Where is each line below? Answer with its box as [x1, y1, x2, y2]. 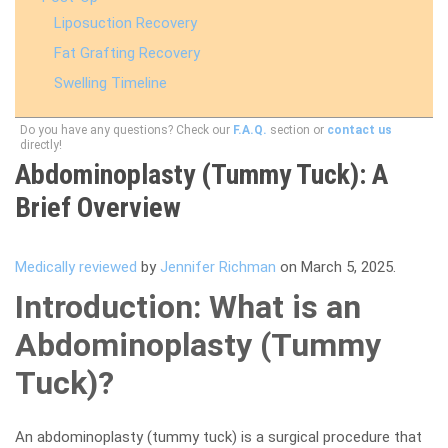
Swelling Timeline [54, 74, 167, 92]
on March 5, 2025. [276, 258, 396, 276]
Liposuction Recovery [54, 14, 197, 32]
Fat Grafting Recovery [54, 44, 200, 62]
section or [267, 123, 327, 137]
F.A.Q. [233, 123, 267, 137]
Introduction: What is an [15, 288, 361, 326]
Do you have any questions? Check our [20, 123, 233, 137]
